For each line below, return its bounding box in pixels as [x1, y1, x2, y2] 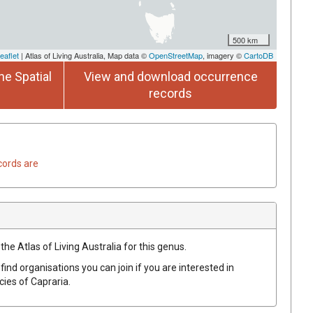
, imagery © [203, 49, 244, 61]
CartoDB [244, 49, 273, 61]
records [149, 85, 192, 101]
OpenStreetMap [149, 49, 203, 61]
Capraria [31, 275, 68, 287]
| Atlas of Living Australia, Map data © [19, 49, 149, 61]
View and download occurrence [83, 68, 258, 84]
